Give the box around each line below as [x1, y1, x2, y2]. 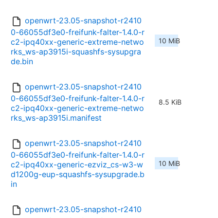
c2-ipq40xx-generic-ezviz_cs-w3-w [11, 160, 143, 170]
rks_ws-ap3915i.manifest [11, 113, 102, 123]
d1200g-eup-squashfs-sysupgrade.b [11, 169, 145, 180]
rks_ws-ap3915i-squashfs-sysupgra [11, 47, 141, 57]
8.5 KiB [159, 98, 182, 107]
